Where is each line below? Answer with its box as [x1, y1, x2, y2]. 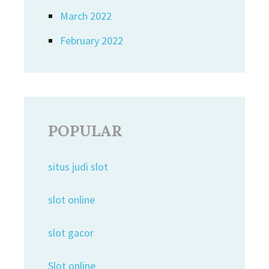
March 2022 [60, 9, 112, 23]
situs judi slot [48, 160, 108, 174]
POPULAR [48, 121, 122, 141]
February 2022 [60, 34, 123, 47]
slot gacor [48, 226, 94, 240]
